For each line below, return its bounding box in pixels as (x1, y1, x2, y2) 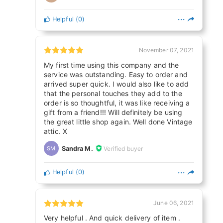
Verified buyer (104, 144, 143, 152)
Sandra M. (61, 144, 93, 152)
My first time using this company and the (44, 60, 179, 69)
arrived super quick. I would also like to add (44, 79, 189, 88)
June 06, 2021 (153, 199, 194, 207)
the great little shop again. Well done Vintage (44, 117, 193, 126)
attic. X (44, 126, 68, 135)
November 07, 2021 (138, 46, 194, 54)
